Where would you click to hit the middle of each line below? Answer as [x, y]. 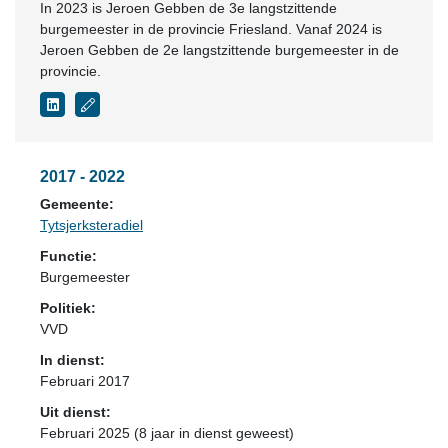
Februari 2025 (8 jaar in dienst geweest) [167, 433]
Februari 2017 [85, 381]
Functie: [68, 256]
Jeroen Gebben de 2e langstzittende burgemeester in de [219, 50]
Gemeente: [77, 204]
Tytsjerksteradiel [91, 225]
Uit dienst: [75, 412]
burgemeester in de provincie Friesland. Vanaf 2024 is [211, 29]
